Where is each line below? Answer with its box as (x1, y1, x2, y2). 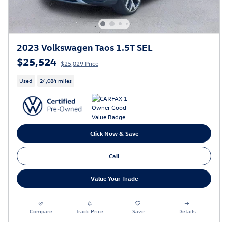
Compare (30, 207, 53, 215)
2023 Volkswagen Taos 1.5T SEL (17, 41, 153, 53)
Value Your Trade (90, 174, 138, 183)
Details (178, 207, 196, 215)
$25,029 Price (61, 59, 98, 67)
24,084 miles (39, 76, 72, 84)
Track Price (76, 207, 104, 215)
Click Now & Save (90, 129, 138, 137)
